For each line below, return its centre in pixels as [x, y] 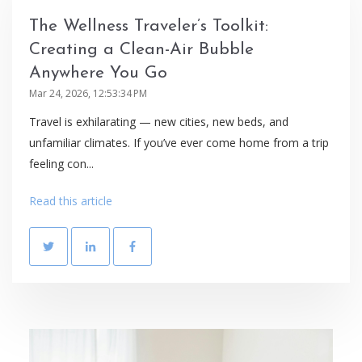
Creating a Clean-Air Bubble [141, 50]
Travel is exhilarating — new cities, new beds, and [159, 122]
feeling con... [61, 164]
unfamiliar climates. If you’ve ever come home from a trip [179, 143]
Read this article [71, 200]
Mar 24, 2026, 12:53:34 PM [88, 94]
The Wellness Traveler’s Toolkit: [149, 27]
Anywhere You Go [98, 74]
